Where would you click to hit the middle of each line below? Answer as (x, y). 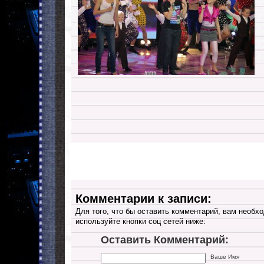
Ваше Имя (225, 256)
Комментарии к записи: (143, 199)
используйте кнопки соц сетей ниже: (141, 222)
